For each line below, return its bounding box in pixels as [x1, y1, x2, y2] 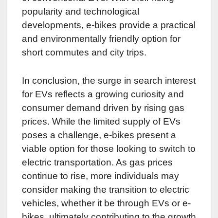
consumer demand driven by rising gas [22, 103, 184, 113]
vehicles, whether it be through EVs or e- [22, 198, 191, 209]
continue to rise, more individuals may [22, 171, 179, 182]
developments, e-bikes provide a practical [22, 20, 196, 31]
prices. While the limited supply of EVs [22, 116, 181, 127]
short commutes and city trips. [22, 47, 146, 58]
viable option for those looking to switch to [22, 144, 196, 154]
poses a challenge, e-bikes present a [22, 130, 176, 141]
